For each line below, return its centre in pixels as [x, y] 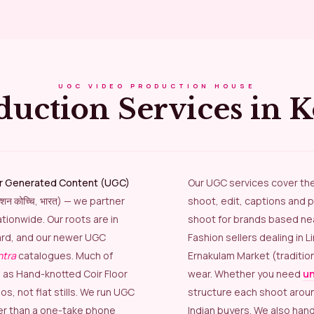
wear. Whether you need [245, 273]
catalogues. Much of [64, 255]
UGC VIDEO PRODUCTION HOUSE [157, 86]
